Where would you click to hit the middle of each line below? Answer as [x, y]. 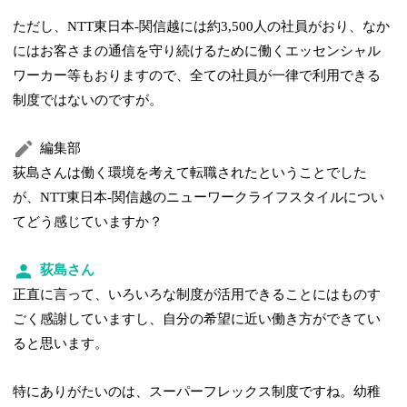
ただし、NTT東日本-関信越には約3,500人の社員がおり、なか [202, 27]
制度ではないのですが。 [88, 100]
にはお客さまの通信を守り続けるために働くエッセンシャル [197, 51]
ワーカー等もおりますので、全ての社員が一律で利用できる [197, 76]
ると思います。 [61, 344]
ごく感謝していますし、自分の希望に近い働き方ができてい [197, 319]
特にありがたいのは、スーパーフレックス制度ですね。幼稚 [197, 392]
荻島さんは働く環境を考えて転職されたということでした [190, 173]
